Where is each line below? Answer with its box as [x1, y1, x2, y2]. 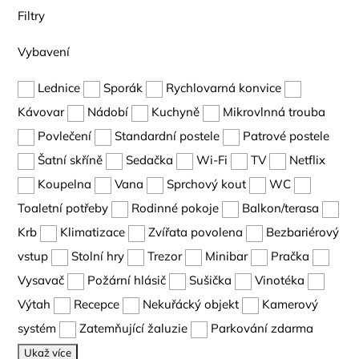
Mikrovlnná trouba [223, 104, 326, 119]
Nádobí [87, 104, 129, 119]
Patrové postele [243, 128, 330, 143]
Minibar [205, 248, 248, 264]
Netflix [289, 152, 326, 167]
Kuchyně [151, 104, 200, 119]
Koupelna [38, 176, 92, 192]
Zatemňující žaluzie [79, 321, 188, 336]
